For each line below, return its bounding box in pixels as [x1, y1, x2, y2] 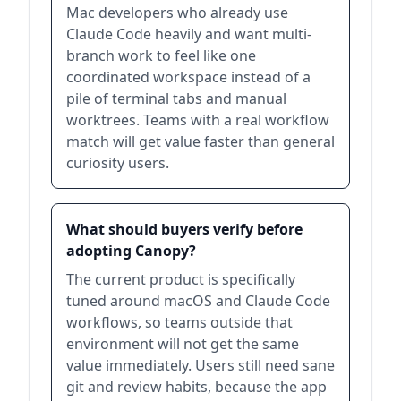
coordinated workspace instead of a [66, 66, 311, 87]
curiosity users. [66, 152, 169, 173]
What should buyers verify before [66, 218, 303, 239]
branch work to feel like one [66, 45, 256, 65]
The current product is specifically [66, 269, 295, 289]
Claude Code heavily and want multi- [66, 23, 311, 44]
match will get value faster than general [66, 131, 335, 151]
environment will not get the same [66, 333, 299, 354]
